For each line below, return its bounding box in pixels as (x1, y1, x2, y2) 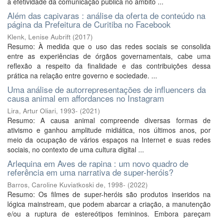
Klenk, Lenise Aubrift (7, 32, 71, 41)
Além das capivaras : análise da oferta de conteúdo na (7, 9, 205, 21)
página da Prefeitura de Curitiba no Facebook (7, 18, 171, 30)
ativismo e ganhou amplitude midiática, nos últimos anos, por (7, 125, 211, 135)
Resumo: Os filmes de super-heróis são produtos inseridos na (7, 189, 211, 199)
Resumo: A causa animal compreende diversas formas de (7, 115, 211, 125)
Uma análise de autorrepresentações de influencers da (7, 83, 206, 95)
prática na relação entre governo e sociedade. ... (7, 71, 157, 80)
